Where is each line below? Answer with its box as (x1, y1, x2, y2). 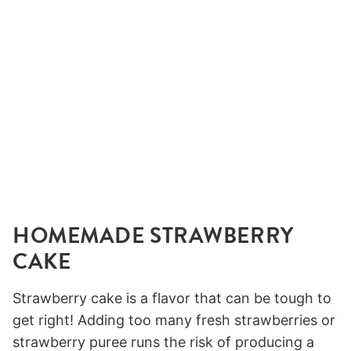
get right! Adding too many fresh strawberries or (13, 312, 335, 329)
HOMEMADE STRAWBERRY (13, 220, 294, 252)
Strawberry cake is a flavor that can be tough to (13, 290, 331, 307)
